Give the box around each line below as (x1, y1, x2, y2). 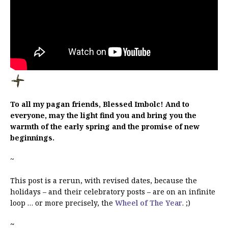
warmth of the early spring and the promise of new (10, 122, 199, 132)
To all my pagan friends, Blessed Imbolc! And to (10, 99, 189, 109)
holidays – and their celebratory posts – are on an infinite (10, 187, 215, 197)
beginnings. (10, 133, 54, 143)
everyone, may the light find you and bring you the (10, 110, 196, 121)
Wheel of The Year (115, 198, 182, 208)
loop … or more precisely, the (10, 198, 115, 208)
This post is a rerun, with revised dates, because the (10, 176, 197, 186)
